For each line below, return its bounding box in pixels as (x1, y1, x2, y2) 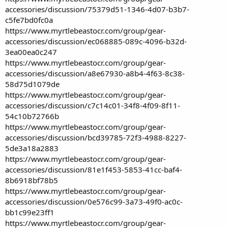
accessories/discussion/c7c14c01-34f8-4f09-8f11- (5, 100, 180, 110)
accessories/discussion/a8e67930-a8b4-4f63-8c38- (5, 68, 185, 78)
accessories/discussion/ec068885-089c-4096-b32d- (5, 36, 187, 46)
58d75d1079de (5, 78, 60, 89)
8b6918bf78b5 (5, 175, 58, 185)
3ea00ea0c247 (5, 46, 57, 57)
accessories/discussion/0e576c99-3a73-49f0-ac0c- (5, 196, 183, 207)
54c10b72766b (5, 110, 59, 121)
